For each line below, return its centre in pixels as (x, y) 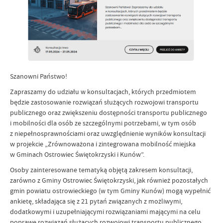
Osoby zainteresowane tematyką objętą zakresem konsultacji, (101, 170)
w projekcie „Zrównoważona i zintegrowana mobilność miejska (103, 144)
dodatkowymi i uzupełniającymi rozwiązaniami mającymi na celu (105, 212)
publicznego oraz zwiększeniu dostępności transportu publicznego (109, 113)
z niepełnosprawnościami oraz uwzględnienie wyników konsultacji (108, 134)
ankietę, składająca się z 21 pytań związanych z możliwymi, (96, 201)
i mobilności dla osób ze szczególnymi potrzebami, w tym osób (103, 123)
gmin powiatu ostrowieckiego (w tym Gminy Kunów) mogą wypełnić (110, 191)
